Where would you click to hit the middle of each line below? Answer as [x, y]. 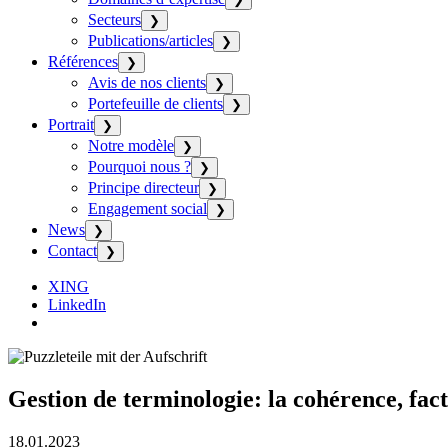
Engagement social [147, 208]
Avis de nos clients [147, 82]
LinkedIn [77, 304]
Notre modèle [131, 145]
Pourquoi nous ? [139, 166]
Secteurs [114, 19]
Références [83, 61]
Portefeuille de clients [155, 103]
